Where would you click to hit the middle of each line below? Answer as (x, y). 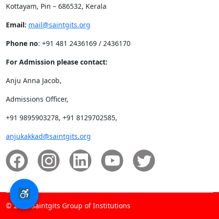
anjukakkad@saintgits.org (48, 136)
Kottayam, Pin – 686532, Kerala (56, 6)
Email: (16, 25)
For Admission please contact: (57, 62)
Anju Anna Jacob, (34, 81)
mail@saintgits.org (59, 25)
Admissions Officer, (37, 99)
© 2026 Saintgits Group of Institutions (68, 206)
